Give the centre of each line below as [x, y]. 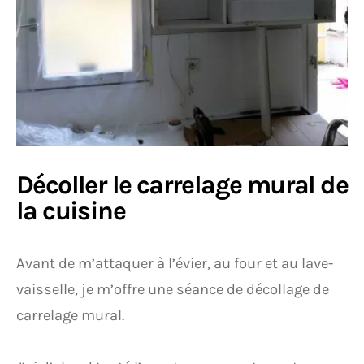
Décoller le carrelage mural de [182, 184]
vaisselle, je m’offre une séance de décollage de [173, 289]
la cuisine [71, 210]
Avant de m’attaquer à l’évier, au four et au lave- [175, 263]
